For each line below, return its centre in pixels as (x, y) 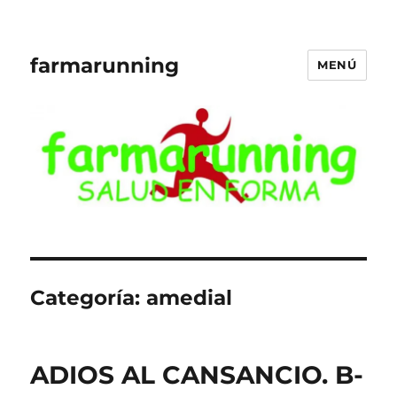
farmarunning (105, 65)
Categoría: (89, 297)
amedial (190, 297)
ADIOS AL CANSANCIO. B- (197, 374)
